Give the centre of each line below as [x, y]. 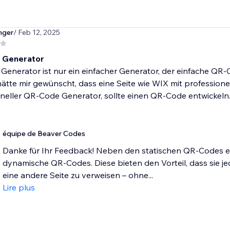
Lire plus [18, 188]
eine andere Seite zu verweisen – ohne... [78, 175]
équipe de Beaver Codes [44, 134]
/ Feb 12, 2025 [36, 33]
